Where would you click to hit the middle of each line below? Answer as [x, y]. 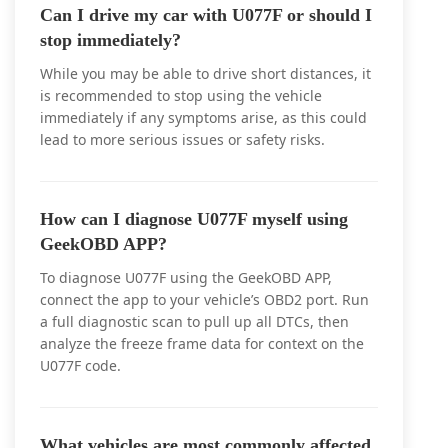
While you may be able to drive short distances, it [205, 73]
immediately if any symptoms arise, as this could [203, 117]
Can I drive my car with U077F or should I [206, 15]
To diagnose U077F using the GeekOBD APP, [186, 277]
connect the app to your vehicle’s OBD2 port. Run [204, 299]
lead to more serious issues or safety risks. [182, 139]
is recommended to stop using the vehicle [181, 95]
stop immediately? [110, 40]
